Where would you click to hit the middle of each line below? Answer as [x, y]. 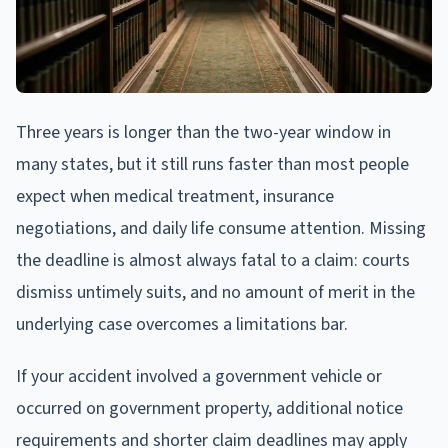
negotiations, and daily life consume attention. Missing [221, 228]
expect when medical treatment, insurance [175, 196]
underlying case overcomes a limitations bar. [182, 324]
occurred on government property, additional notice [209, 408]
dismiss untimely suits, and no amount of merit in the [215, 292]
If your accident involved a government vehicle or [199, 376]
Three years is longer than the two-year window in [203, 132]
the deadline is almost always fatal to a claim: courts [213, 260]
